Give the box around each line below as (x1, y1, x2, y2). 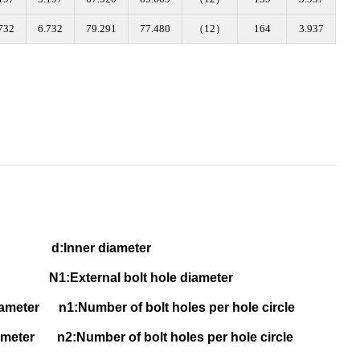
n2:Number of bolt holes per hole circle (56, 329, 293, 344)
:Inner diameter (59, 241, 151, 256)
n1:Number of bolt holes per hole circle (58, 300, 295, 314)
